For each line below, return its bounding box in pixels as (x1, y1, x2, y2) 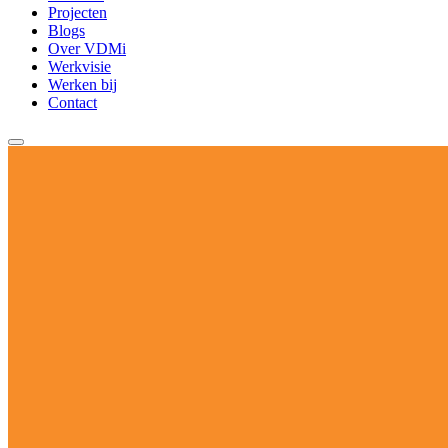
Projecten (48, 4, 107, 22)
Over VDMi (48, 40, 126, 58)
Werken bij (48, 76, 117, 94)
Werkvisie (48, 58, 111, 76)
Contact (48, 94, 97, 112)
